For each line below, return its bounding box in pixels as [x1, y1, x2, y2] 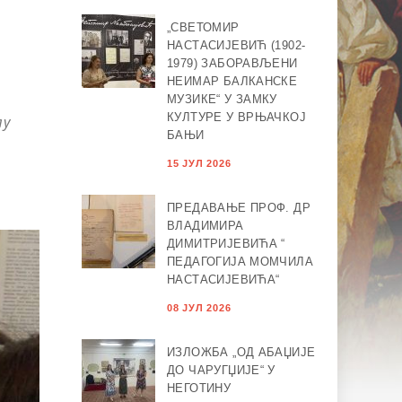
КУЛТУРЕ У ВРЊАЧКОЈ [167, 110, 307, 125]
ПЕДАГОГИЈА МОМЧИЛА [167, 255, 314, 269]
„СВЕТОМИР [167, 21, 240, 35]
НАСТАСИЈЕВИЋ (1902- [167, 39, 306, 53]
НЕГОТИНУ [167, 381, 232, 396]
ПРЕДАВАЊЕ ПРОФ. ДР [167, 201, 311, 215]
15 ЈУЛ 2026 [167, 158, 232, 170]
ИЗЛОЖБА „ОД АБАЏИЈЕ [167, 345, 316, 360]
